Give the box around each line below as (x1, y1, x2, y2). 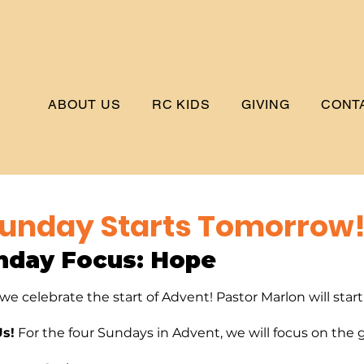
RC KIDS (151, 97, 210, 112)
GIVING (240, 97, 290, 112)
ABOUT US (48, 97, 121, 112)
